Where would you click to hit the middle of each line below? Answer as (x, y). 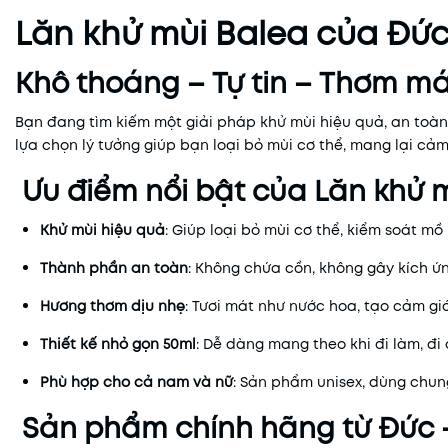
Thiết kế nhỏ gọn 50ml (118, 344)
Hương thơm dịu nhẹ (112, 306)
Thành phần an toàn (114, 268)
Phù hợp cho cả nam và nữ (136, 382)
